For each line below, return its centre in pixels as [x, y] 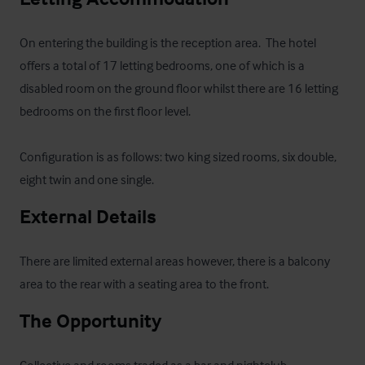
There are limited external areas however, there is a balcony [175, 260]
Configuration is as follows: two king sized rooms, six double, [178, 156]
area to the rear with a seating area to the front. [144, 283]
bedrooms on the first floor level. [108, 110]
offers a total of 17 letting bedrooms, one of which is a [162, 65]
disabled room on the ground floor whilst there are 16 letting [179, 88]
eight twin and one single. [87, 179]
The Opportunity [90, 320]
